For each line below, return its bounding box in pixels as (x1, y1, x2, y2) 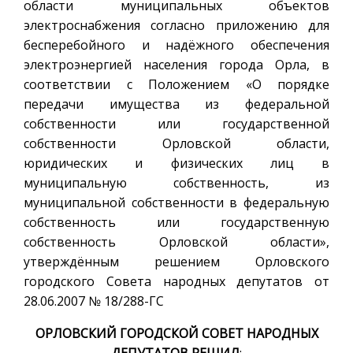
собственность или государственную (24, 213, 329, 231)
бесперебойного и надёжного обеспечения (24, 35, 329, 54)
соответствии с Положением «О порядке (24, 75, 329, 93)
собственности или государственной (24, 114, 329, 132)
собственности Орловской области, (24, 134, 329, 152)
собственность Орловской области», (24, 232, 329, 251)
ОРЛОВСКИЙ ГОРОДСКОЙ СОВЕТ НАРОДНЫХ (35, 324, 318, 342)
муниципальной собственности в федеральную (24, 193, 329, 211)
